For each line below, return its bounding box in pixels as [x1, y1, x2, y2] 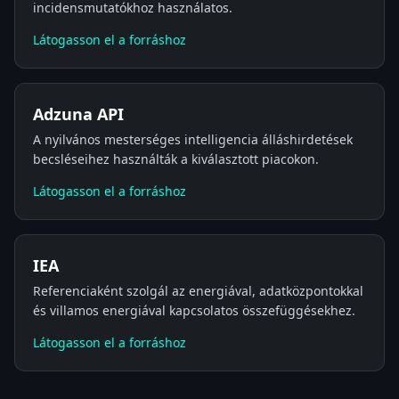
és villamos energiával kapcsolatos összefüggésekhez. [33, 302, 355, 319]
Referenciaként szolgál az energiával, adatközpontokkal [33, 282, 363, 299]
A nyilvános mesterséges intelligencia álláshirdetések [33, 131, 353, 148]
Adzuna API [33, 103, 124, 125]
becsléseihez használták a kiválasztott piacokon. [33, 151, 319, 167]
